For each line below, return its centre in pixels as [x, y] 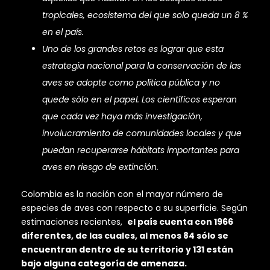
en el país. [63, 32]
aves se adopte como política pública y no [131, 83]
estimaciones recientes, [74, 222]
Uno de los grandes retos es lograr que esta [133, 49]
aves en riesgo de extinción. [100, 167]
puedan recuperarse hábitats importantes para [141, 150]
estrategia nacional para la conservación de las [142, 66]
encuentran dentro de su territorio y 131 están [127, 250]
